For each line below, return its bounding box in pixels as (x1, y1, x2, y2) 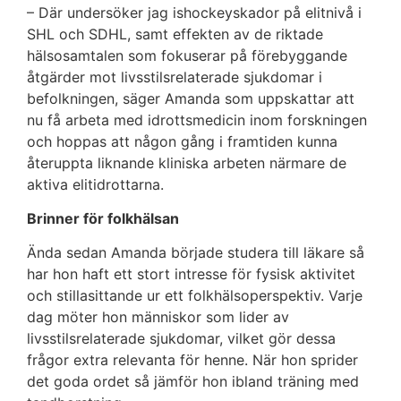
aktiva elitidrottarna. (27, 175, 164, 193)
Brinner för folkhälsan (27, 209, 179, 227)
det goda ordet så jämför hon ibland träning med (27, 372, 359, 391)
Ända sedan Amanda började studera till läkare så (27, 243, 364, 262)
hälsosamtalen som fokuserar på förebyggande (27, 46, 347, 64)
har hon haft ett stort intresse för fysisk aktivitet (27, 265, 355, 284)
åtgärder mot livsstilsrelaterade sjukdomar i (27, 67, 322, 86)
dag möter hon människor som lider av (27, 308, 289, 327)
